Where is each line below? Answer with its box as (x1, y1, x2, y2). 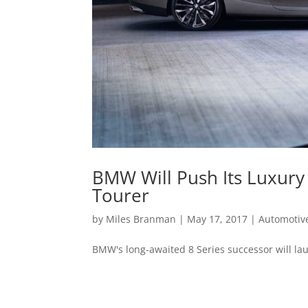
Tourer (92, 182, 150, 208)
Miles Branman (106, 212, 177, 225)
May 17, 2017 (187, 212, 248, 225)
